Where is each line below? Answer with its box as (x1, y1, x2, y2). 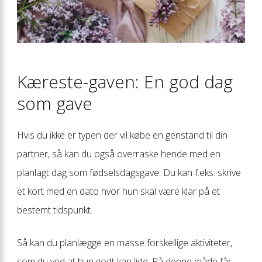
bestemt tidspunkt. (17, 203, 92, 216)
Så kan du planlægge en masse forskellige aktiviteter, (17, 236, 232, 249)
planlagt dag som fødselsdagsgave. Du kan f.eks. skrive (17, 166, 241, 179)
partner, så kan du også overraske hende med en (17, 147, 220, 160)
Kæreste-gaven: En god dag (17, 69, 233, 94)
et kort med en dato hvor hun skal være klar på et (17, 184, 220, 198)
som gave (17, 91, 92, 115)
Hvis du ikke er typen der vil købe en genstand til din (17, 128, 227, 142)
